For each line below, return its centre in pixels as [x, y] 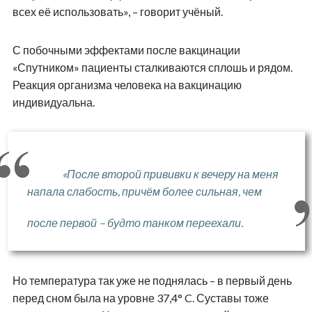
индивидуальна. [53, 102]
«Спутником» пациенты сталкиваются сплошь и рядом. [152, 68]
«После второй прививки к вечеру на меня [170, 174]
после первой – [67, 223]
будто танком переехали [174, 223]
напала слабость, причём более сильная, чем [144, 192]
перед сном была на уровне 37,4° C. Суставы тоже [140, 298]
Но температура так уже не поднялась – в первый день [152, 281]
